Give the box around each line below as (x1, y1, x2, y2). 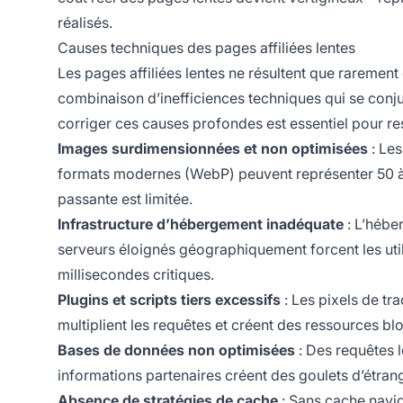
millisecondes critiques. (58, 265, 214, 284)
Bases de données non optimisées (58, 341, 295, 360)
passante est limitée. (58, 190, 193, 209)
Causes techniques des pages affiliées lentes (58, 39, 355, 58)
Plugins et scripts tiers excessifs (58, 291, 281, 309)
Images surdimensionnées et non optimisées (58, 139, 368, 158)
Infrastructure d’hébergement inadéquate (58, 215, 344, 234)
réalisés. (58, 13, 112, 32)
